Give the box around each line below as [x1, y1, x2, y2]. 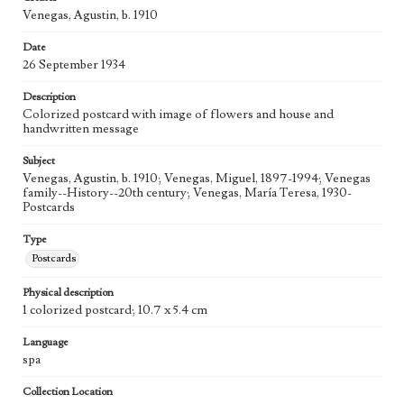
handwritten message [23, 121, 139, 138]
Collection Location [23, 385, 113, 399]
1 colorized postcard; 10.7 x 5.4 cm [23, 302, 207, 319]
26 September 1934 [23, 57, 125, 74]
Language [23, 335, 68, 350]
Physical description [23, 286, 114, 300]
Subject [23, 154, 55, 169]
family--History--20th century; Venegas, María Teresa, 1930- [23, 185, 352, 202]
